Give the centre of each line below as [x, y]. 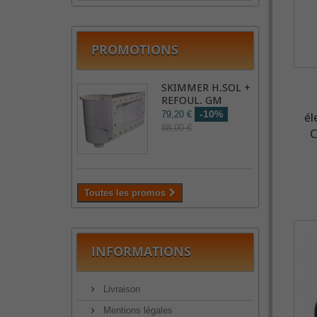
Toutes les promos [125, 193]
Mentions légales [137, 310]
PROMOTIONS [135, 50]
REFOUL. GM [192, 100]
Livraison [120, 289]
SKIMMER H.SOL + [206, 88]
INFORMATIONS [141, 251]
